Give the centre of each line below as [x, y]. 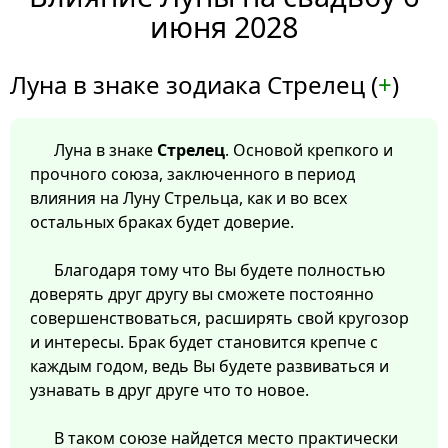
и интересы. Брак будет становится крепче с [204, 342]
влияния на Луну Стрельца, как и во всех [188, 198]
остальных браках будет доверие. [162, 222]
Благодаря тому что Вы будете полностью [219, 270]
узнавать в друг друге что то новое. [169, 390]
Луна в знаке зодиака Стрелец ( [194, 85]
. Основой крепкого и [309, 150]
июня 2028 [224, 27]
